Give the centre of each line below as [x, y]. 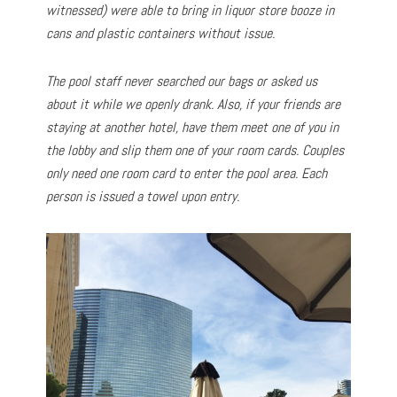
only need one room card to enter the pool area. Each [187, 174]
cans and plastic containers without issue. [161, 34]
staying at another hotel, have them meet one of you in [193, 128]
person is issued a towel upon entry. [143, 197]
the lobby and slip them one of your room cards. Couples [195, 151]
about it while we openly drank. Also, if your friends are [194, 105]
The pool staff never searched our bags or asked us [182, 82]
